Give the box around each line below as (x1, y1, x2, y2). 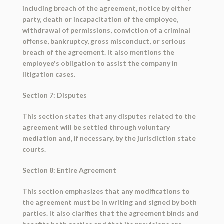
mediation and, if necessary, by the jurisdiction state (22, 134, 196, 143)
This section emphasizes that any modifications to (22, 187, 190, 196)
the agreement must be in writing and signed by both (22, 198, 197, 207)
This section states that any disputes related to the (22, 112, 196, 121)
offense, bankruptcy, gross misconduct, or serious (22, 37, 186, 46)
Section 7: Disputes (22, 91, 87, 100)
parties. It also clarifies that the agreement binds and (22, 209, 199, 218)
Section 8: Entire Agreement (22, 166, 116, 175)
